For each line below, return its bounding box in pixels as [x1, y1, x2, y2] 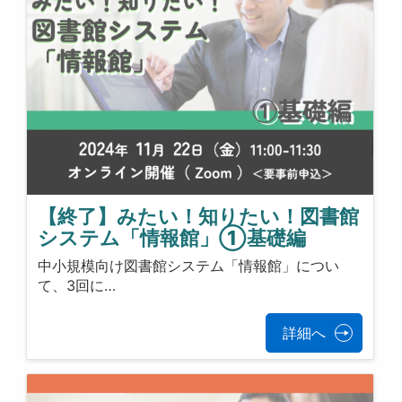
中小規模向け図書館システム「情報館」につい [38, 256, 340, 275]
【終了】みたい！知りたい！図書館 [38, 205, 360, 229]
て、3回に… [38, 275, 117, 294]
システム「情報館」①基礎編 [38, 226, 307, 250]
